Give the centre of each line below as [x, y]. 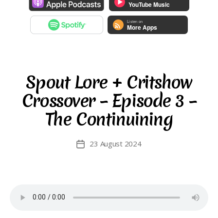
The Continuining [109, 119]
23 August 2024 [116, 144]
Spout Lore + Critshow [109, 82]
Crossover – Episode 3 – [109, 101]
